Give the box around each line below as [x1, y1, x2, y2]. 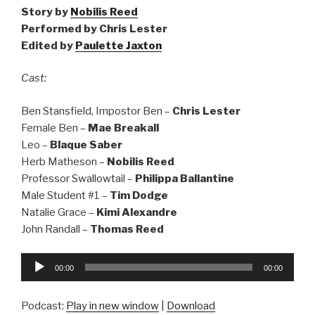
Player [20, 271, 51, 285]
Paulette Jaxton [75, 39, 162, 52]
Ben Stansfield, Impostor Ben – [21, 104, 172, 117]
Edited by [21, 39, 75, 52]
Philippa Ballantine [135, 172, 234, 185]
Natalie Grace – [21, 205, 96, 219]
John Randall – [21, 222, 90, 236]
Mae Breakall [88, 121, 159, 134]
